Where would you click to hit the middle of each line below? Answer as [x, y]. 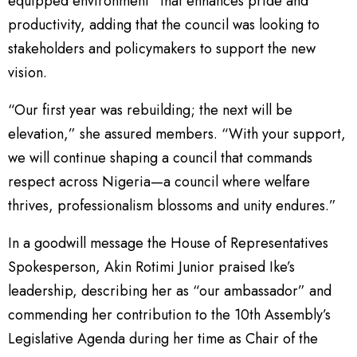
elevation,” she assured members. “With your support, [177, 133]
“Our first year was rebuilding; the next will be [150, 110]
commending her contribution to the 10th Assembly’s [169, 314]
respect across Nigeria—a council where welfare [159, 181]
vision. [27, 72]
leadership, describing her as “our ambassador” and [170, 290]
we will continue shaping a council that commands [160, 157]
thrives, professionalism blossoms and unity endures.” [172, 205]
